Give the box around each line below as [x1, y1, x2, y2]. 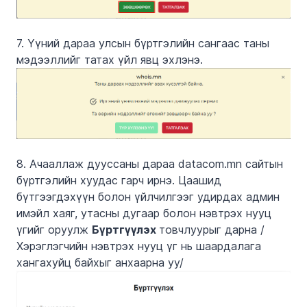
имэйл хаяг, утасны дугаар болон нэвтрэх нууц [16, 206, 271, 220]
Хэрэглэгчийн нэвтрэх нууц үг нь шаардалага [16, 239, 261, 253]
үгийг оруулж [16, 223, 92, 236]
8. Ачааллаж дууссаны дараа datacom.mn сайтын [16, 157, 283, 171]
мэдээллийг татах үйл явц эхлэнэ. [16, 52, 203, 66]
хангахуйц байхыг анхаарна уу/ [16, 256, 184, 269]
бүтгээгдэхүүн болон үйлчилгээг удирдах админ [16, 190, 280, 204]
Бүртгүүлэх [92, 223, 159, 236]
